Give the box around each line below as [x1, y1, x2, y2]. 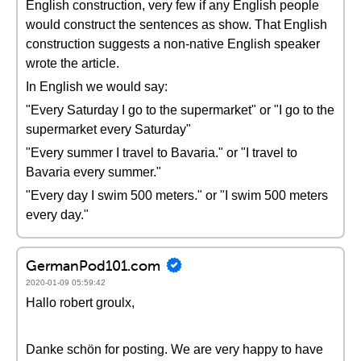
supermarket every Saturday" [26, 122, 191, 136]
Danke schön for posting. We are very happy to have [26, 342, 323, 356]
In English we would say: [26, 80, 168, 93]
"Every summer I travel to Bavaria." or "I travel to [26, 146, 297, 160]
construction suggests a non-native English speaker [26, 37, 320, 51]
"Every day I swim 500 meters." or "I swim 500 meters [26, 189, 328, 202]
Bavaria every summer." [26, 165, 161, 179]
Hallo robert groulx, [26, 296, 135, 309]
